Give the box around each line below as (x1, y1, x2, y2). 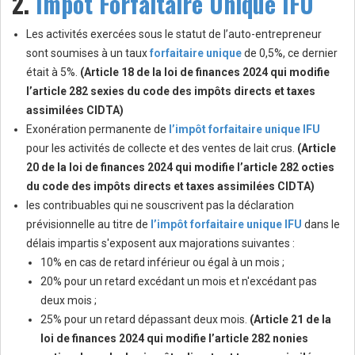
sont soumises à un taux (26, 47, 150, 60)
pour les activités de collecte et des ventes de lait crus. (26, 142, 297, 155)
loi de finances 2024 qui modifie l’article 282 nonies (40, 332, 308, 345)
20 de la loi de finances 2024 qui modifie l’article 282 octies (26, 161, 334, 174)
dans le (302, 218, 340, 231)
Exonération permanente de (26, 123, 169, 136)
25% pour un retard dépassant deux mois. (40, 313, 250, 326)
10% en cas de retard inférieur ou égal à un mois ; (40, 256, 284, 269)
